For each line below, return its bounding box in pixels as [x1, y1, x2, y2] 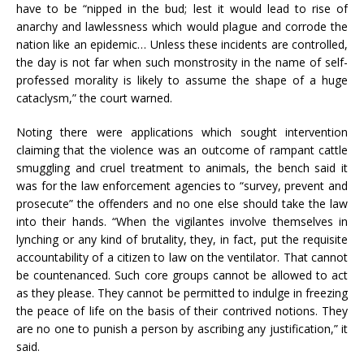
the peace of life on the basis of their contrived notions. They [16, 303, 348, 319]
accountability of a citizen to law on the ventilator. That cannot [16, 249, 348, 266]
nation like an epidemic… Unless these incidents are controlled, [16, 37, 348, 53]
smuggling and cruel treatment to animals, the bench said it [16, 160, 348, 176]
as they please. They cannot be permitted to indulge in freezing [16, 285, 348, 301]
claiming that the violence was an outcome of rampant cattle [16, 142, 348, 158]
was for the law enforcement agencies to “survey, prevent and [16, 178, 348, 194]
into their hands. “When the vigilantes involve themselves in [16, 214, 348, 230]
